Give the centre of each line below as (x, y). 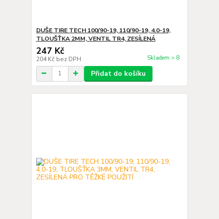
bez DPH (68, 59)
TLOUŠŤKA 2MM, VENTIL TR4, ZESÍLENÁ (96, 38)
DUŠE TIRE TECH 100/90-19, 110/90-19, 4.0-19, (103, 30)
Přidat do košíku (118, 73)
